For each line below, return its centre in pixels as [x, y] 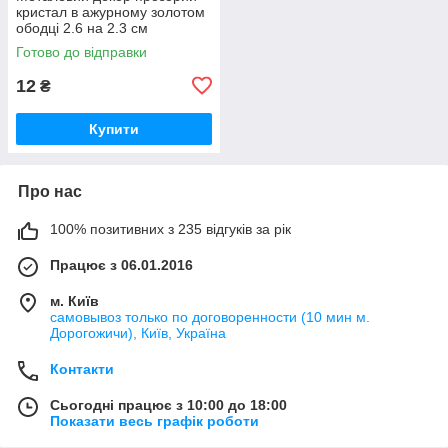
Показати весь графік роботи [154, 420]
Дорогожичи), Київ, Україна [138, 332]
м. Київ [74, 300]
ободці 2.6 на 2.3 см [82, 27]
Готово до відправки [81, 51]
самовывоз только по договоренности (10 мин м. [210, 316]
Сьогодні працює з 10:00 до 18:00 [168, 404]
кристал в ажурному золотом [110, 11]
